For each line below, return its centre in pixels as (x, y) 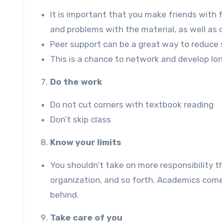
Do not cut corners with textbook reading (132, 104)
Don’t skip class (81, 119)
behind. (64, 194)
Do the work (76, 82)
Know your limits (86, 142)
